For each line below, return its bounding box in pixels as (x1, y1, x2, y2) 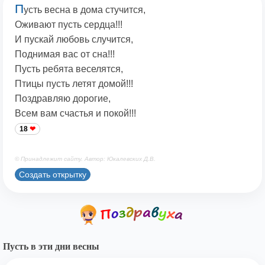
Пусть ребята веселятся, (15, 64, 123, 75)
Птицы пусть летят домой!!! (15, 79, 133, 89)
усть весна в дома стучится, (24, 5, 146, 15)
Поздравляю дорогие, (15, 93, 111, 104)
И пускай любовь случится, (15, 34, 133, 45)
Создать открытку (19, 169, 86, 179)
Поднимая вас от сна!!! (15, 49, 115, 60)
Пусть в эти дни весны (3, 241, 99, 252)
